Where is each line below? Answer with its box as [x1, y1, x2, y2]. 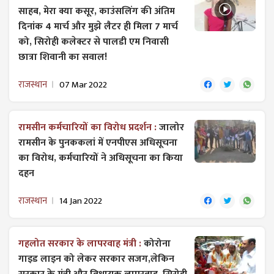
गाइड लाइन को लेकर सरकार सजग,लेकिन [18, 250, 174, 267]
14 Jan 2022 [59, 193, 102, 209]
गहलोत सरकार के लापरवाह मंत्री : [18, 235, 144, 252]
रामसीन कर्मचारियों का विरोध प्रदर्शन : [18, 119, 159, 136]
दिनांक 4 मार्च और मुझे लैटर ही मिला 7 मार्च [18, 18, 178, 35]
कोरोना [144, 235, 171, 252]
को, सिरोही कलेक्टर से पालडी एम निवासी [18, 33, 169, 50]
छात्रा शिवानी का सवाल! [18, 48, 107, 65]
